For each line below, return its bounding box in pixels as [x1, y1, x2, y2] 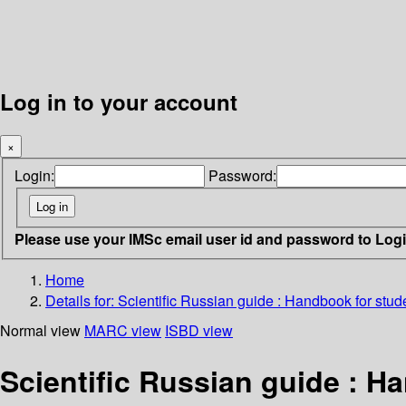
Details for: [45, 289, 118, 311]
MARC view [84, 319, 161, 341]
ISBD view [165, 319, 233, 341]
